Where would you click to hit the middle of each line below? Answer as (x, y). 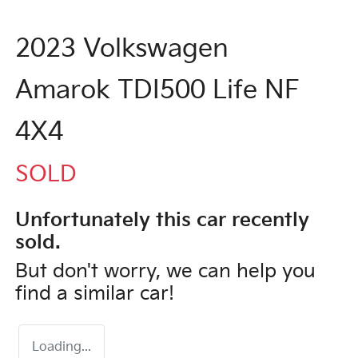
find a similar (78, 293)
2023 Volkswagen (122, 49)
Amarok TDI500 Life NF (157, 90)
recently (268, 220)
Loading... (62, 347)
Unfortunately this (106, 220)
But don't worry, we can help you (165, 271)
